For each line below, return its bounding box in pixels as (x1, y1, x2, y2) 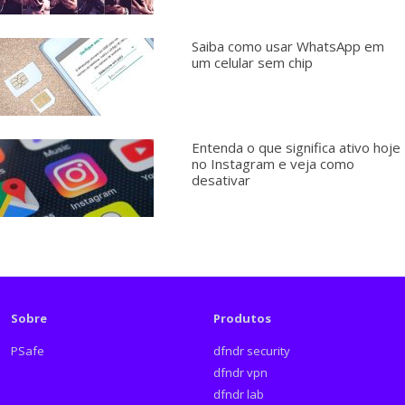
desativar (191, 170, 250, 189)
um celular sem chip (191, 52, 313, 71)
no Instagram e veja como (191, 154, 354, 173)
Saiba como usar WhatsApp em (191, 36, 384, 55)
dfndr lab (213, 386, 265, 403)
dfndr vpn (213, 364, 268, 381)
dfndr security (213, 343, 291, 360)
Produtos (213, 309, 272, 326)
